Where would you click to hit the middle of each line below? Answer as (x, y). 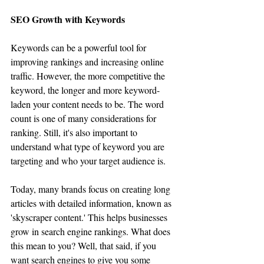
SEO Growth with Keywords (68, 19)
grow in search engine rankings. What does (92, 231)
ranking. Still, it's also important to (75, 132)
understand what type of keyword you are (89, 146)
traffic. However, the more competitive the (89, 75)
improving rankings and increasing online (88, 61)
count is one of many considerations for (85, 118)
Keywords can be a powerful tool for (80, 47)
